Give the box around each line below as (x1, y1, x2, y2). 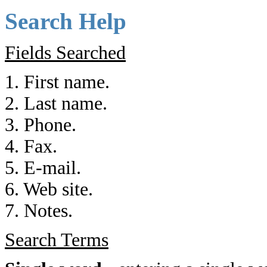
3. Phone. (5, 114, 76, 135)
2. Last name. (5, 93, 107, 114)
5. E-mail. (5, 157, 81, 178)
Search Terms (5, 229, 108, 250)
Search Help (5, 8, 126, 34)
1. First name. (5, 72, 110, 92)
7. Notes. (5, 200, 73, 221)
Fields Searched (5, 42, 126, 63)
